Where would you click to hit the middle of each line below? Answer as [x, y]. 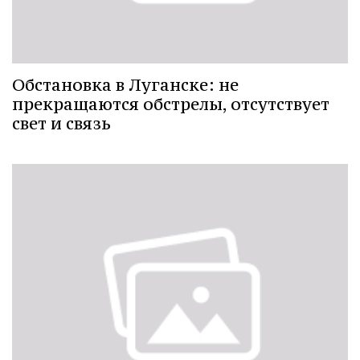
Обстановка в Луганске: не [125, 84]
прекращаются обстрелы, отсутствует [171, 104]
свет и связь [61, 123]
